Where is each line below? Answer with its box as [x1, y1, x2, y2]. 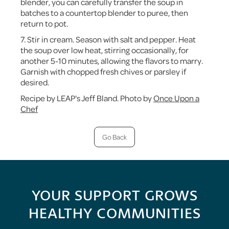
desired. [20, 77, 49, 88]
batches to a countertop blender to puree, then [20, 7, 188, 18]
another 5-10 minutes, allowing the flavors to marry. [20, 55, 203, 66]
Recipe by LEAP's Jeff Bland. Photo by [20, 93, 153, 104]
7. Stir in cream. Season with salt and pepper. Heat [20, 34, 196, 45]
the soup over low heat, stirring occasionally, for [20, 44, 189, 56]
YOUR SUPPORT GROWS [31, 186, 198, 205]
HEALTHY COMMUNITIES [28, 203, 201, 223]
